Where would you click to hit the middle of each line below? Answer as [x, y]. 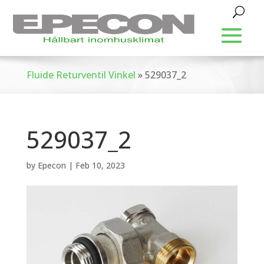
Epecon [52, 165]
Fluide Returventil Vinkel [81, 75]
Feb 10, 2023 [100, 165]
